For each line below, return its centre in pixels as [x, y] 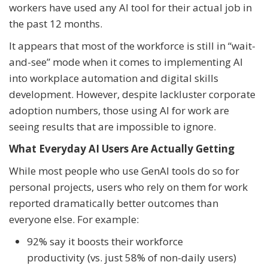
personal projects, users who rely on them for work [128, 187]
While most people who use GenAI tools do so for [124, 170]
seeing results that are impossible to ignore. [112, 126]
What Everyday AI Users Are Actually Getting [122, 148]
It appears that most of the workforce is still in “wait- [132, 45]
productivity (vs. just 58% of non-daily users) [132, 257]
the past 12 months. [56, 23]
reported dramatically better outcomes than [114, 203]
